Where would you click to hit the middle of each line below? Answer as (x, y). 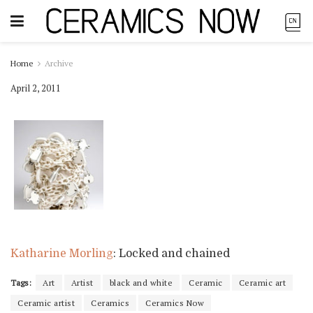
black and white (141, 282)
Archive (59, 63)
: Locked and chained (172, 253)
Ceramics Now (175, 303)
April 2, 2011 (36, 88)
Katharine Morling (62, 253)
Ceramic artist (46, 303)
